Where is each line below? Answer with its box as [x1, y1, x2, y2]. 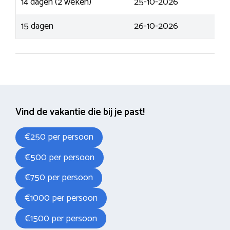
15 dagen [21, 18, 53, 34]
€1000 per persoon [25, 190, 98, 206]
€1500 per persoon [25, 210, 97, 226]
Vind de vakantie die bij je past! [15, 104, 145, 120]
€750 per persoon [25, 170, 93, 186]
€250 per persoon [25, 129, 93, 145]
